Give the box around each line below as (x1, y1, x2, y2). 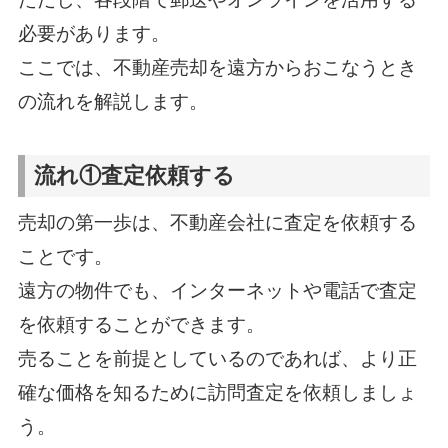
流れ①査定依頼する (34, 163, 236, 188)
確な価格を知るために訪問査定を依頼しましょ (17, 382, 417, 404)
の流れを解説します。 (17, 90, 208, 112)
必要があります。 (17, 22, 170, 44)
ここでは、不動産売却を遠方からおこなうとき (17, 56, 417, 78)
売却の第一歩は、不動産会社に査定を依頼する (17, 212, 417, 234)
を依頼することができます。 (17, 314, 265, 336)
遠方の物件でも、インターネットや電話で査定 (17, 280, 417, 302)
